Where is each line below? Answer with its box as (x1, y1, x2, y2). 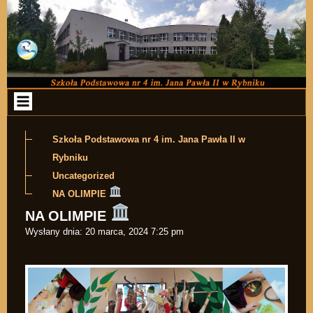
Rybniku (52, 152, 88, 163)
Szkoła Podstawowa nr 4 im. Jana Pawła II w (52, 134, 245, 145)
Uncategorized (52, 170, 115, 182)
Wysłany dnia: (25, 226, 82, 237)
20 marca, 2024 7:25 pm (85, 226, 184, 237)
